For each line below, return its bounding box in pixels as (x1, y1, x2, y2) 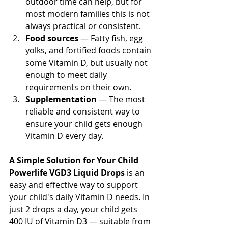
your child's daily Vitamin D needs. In (9, 191, 152, 203)
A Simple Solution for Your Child (9, 155, 138, 166)
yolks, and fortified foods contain (25, 45, 153, 56)
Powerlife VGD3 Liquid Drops (9, 167, 125, 179)
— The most (97, 94, 147, 105)
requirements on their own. (25, 81, 131, 93)
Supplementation (25, 94, 97, 105)
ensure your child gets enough (25, 118, 145, 130)
